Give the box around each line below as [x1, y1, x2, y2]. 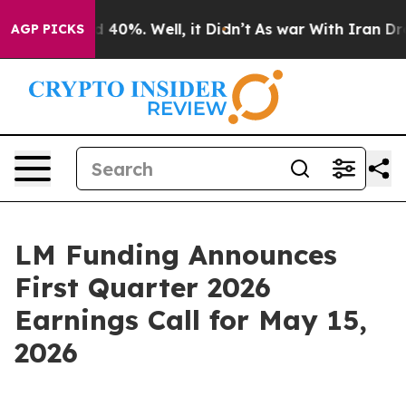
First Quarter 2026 [14, 270, 271, 304]
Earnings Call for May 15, [14, 303, 367, 337]
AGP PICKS [11, 21, 84, 37]
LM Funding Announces [14, 237, 337, 272]
